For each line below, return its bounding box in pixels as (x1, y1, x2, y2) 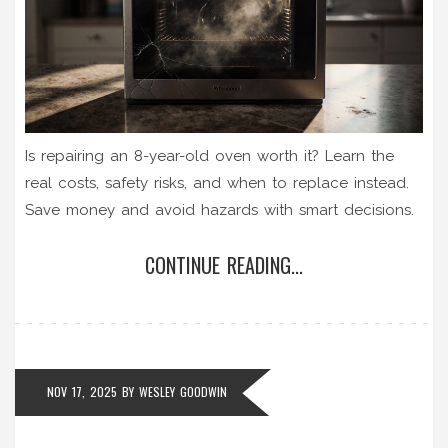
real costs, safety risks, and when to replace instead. (25, 174, 409, 193)
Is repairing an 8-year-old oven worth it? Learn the (25, 147, 394, 166)
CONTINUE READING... (145, 250, 303, 281)
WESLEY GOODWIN (139, 383, 227, 401)
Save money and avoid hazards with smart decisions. (25, 201, 414, 220)
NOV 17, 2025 (47, 383, 117, 401)
